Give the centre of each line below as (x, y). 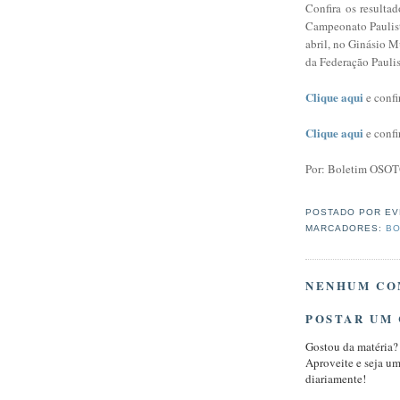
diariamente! (336, 379)
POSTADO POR (346, 212)
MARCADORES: (346, 229)
